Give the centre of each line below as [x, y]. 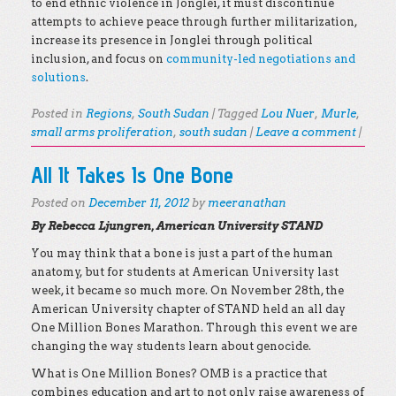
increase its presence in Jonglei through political [172, 40]
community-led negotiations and [261, 59]
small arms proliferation [102, 132]
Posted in [58, 114]
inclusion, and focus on [99, 59]
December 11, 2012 [139, 203]
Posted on [60, 203]
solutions [58, 77]
